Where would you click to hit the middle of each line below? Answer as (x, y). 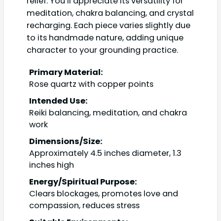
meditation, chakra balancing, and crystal (110, 13)
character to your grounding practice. (102, 50)
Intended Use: (58, 101)
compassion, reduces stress (84, 206)
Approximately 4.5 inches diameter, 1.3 (105, 153)
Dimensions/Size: (66, 142)
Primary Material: (66, 73)
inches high (52, 165)
